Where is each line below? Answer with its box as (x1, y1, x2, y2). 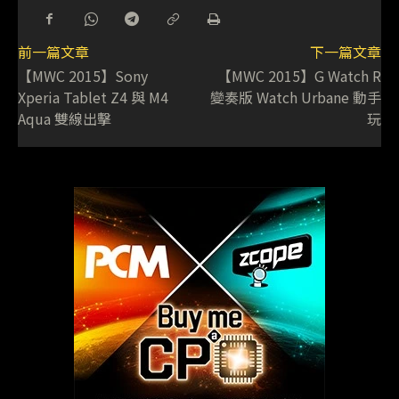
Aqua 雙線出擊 (18, 108, 111, 130)
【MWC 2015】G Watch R (216, 65, 381, 87)
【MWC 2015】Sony (18, 65, 148, 87)
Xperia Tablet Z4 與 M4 (18, 86, 168, 109)
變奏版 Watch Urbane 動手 (209, 86, 381, 109)
